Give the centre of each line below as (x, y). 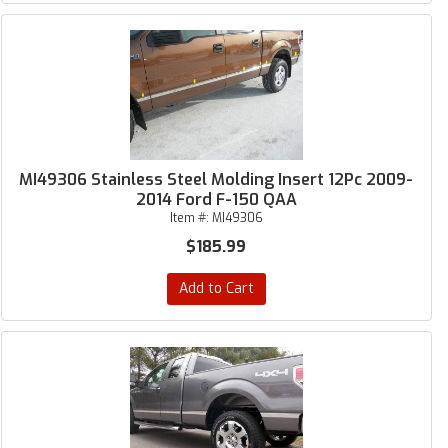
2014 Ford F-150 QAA (216, 199)
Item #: (190, 218)
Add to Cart (216, 288)
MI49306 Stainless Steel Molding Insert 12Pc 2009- (216, 179)
